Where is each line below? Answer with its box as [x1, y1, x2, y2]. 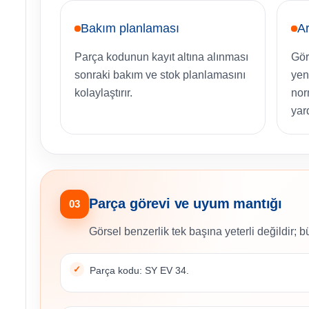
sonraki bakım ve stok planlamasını [74, 69, 246, 81]
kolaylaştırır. [74, 87, 132, 99]
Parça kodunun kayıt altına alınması [74, 51, 248, 63]
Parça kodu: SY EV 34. [90, 265, 189, 277]
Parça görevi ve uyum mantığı [89, 196, 282, 212]
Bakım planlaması [81, 21, 179, 36]
